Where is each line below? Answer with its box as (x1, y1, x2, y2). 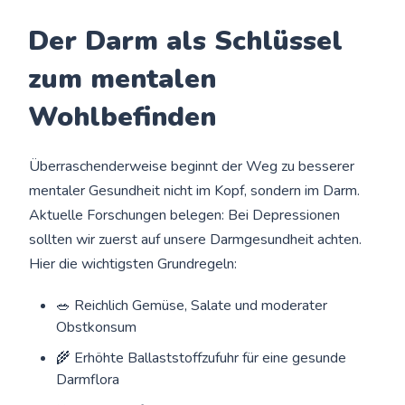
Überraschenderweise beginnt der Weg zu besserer (29, 155, 355, 176)
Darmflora (56, 369, 120, 390)
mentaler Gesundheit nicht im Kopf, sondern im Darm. (29, 180, 361, 201)
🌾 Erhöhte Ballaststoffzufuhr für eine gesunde (56, 347, 347, 368)
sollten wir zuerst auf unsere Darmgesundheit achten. (29, 229, 363, 250)
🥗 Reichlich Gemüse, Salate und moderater (56, 295, 328, 316)
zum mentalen (28, 60, 217, 98)
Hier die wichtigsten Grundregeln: (29, 253, 238, 274)
